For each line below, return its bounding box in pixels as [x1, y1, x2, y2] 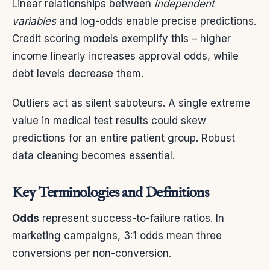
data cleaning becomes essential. [12, 149, 175, 162]
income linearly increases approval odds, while [12, 50, 239, 63]
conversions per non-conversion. [12, 247, 171, 260]
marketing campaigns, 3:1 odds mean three [12, 230, 222, 242]
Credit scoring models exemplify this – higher [12, 33, 231, 45]
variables [12, 15, 56, 28]
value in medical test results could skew [12, 115, 206, 127]
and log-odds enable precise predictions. [56, 15, 256, 28]
